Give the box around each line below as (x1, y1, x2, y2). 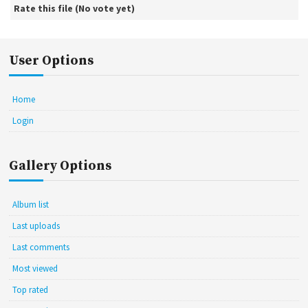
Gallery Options (9, 158, 112, 174)
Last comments (12, 241, 70, 253)
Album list (12, 199, 49, 210)
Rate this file (13, 2, 75, 14)
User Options (9, 53, 94, 69)
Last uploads (12, 220, 60, 232)
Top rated (12, 284, 49, 296)
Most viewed (12, 263, 58, 274)
